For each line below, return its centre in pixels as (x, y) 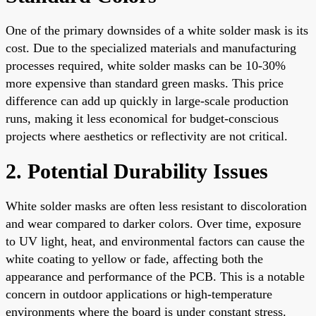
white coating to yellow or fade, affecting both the (134, 259)
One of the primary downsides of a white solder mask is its (157, 30)
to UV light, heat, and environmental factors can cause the (155, 241)
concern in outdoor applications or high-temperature (139, 294)
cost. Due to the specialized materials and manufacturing (151, 48)
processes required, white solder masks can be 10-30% (146, 65)
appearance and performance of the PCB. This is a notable (155, 276)
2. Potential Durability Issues (137, 171)
